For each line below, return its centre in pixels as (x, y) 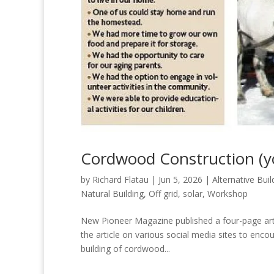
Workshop (228, 193)
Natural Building (112, 193)
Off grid (163, 193)
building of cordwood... (125, 248)
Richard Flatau (120, 179)
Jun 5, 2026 (180, 179)
